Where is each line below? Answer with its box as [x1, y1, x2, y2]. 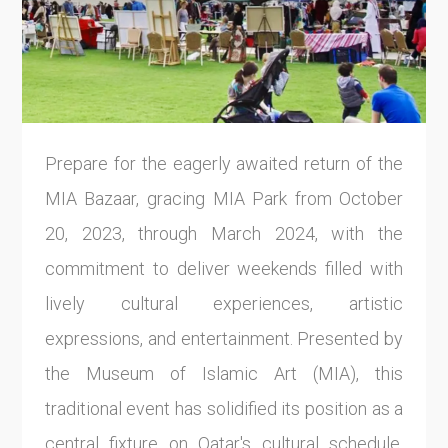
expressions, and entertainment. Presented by [44, 327, 404, 349]
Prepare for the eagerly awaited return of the [44, 152, 404, 174]
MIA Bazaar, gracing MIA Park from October [44, 187, 404, 209]
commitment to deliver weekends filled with [44, 257, 404, 279]
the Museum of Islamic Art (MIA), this [44, 362, 404, 384]
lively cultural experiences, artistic [44, 292, 404, 314]
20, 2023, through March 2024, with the [44, 222, 404, 244]
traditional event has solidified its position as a [44, 397, 404, 419]
